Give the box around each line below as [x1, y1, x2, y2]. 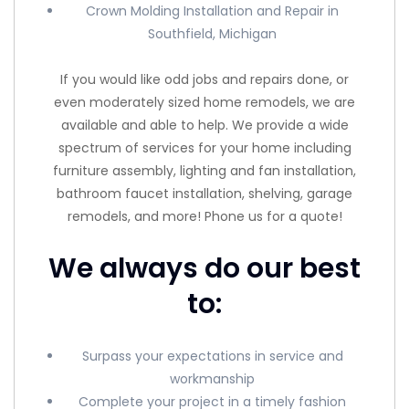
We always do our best [48, 248, 361, 288]
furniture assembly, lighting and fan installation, [53, 161, 356, 180]
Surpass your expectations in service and [81, 346, 343, 365]
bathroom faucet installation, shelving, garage [57, 184, 352, 203]
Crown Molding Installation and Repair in [86, 2, 340, 20]
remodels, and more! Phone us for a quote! [67, 206, 342, 225]
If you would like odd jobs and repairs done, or [60, 69, 349, 89]
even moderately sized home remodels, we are [54, 92, 355, 111]
